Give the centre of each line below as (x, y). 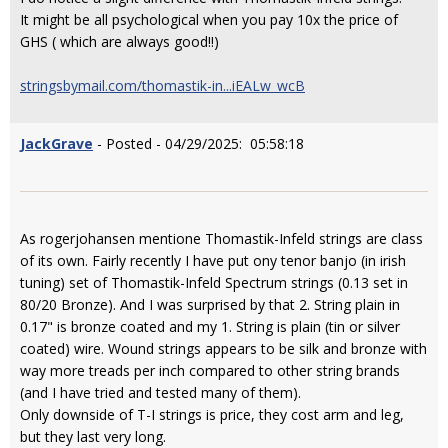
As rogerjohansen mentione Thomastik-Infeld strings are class (221, 238)
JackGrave (56, 143)
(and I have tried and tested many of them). (160, 392)
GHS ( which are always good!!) (119, 41)
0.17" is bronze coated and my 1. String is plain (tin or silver (210, 326)
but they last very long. (93, 436)
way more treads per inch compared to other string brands (210, 370)
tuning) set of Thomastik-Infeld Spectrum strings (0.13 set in (214, 282)
